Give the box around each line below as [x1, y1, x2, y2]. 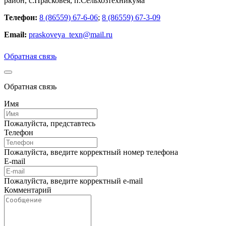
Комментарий [4, 185, 51, 194]
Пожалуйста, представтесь [4, 119, 95, 128]
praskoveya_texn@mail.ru [29, 30, 112, 39]
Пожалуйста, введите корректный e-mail [4, 176, 143, 185]
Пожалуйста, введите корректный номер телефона [4, 147, 178, 156]
